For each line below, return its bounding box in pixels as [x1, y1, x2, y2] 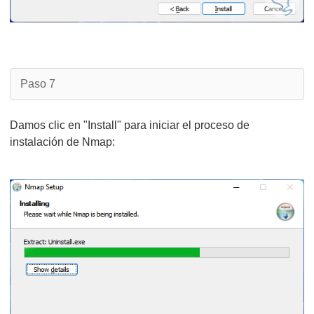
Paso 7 [20, 78, 55, 90]
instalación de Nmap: [10, 136, 115, 148]
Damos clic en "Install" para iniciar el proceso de [10, 119, 250, 131]
